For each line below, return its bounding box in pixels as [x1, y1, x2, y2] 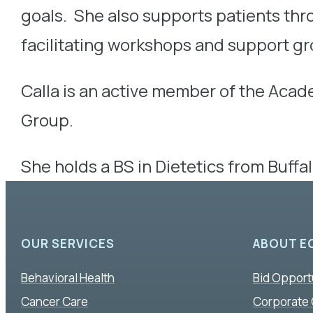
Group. [21, 108, 73, 132]
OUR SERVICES [21, 235, 115, 252]
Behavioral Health [21, 269, 115, 286]
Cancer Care [21, 293, 88, 310]
